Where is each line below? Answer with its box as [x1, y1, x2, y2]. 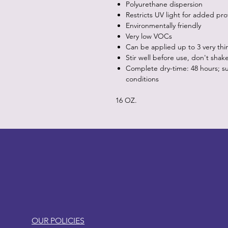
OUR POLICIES [32, 215, 85, 225]
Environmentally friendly [126, 20, 201, 30]
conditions [126, 74, 159, 83]
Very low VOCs [126, 31, 172, 41]
